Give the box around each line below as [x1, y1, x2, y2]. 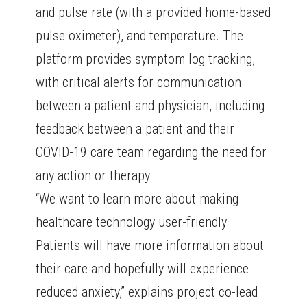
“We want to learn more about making [36, 191, 239, 208]
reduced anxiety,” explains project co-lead [36, 284, 258, 301]
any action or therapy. [36, 167, 153, 184]
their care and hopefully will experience [36, 260, 249, 278]
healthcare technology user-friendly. [36, 214, 230, 231]
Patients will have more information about [36, 237, 265, 254]
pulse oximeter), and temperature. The [36, 27, 244, 45]
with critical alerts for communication [36, 74, 242, 91]
